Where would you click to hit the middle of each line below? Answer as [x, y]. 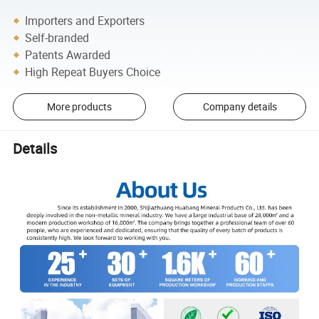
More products [79, 107]
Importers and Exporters [85, 20]
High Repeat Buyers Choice [93, 72]
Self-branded [57, 37]
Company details [240, 107]
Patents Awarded [68, 54]
